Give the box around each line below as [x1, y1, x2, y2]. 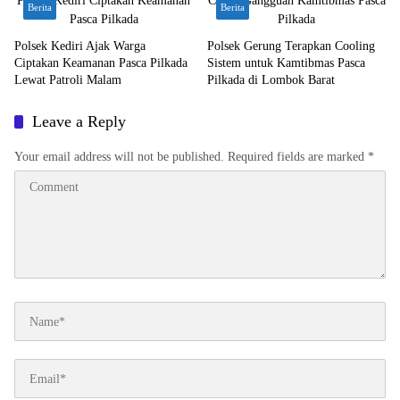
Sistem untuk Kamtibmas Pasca [207, 56, 365, 70]
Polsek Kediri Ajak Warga [14, 39, 146, 53]
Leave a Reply [32, 112, 126, 130]
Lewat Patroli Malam [14, 73, 121, 87]
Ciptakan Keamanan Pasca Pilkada [14, 56, 187, 70]
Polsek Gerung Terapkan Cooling [207, 39, 375, 53]
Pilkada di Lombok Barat [207, 73, 335, 87]
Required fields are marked [228, 150, 368, 163]
